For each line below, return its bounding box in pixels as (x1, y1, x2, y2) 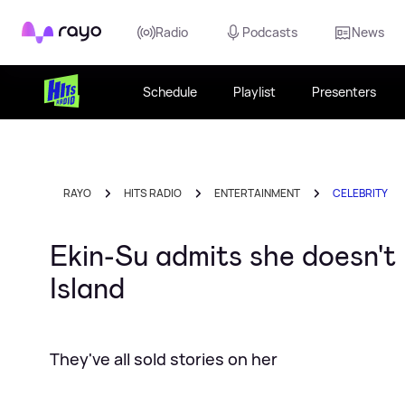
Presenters (312, 83, 377, 100)
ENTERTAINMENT (214, 185, 300, 201)
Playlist (233, 83, 277, 100)
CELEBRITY (333, 185, 388, 201)
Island (50, 269, 125, 307)
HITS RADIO (124, 185, 182, 201)
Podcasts (242, 24, 297, 41)
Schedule (143, 83, 198, 100)
